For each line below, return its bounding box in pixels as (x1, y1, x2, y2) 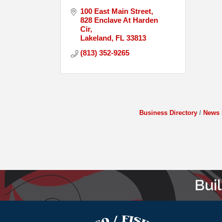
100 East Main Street (80, 6, 151, 15)
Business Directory (139, 109, 197, 116)
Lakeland (80, 33, 111, 42)
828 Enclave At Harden (80, 15, 158, 24)
